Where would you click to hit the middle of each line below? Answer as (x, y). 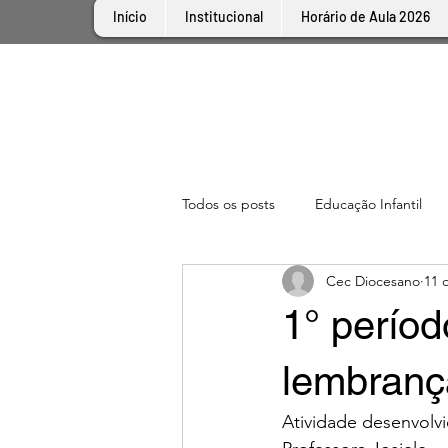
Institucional (223, 16)
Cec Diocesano (373, 280)
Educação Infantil (368, 203)
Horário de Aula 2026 (365, 16)
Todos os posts (228, 203)
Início (129, 16)
